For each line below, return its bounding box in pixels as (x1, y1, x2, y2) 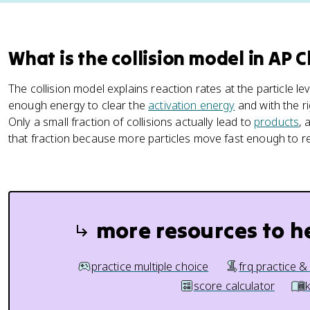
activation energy (148, 98, 235, 113)
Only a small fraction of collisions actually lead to (8, 114, 254, 129)
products (253, 114, 300, 129)
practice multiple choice (91, 259, 209, 274)
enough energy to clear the (8, 98, 149, 113)
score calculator (193, 278, 275, 293)
